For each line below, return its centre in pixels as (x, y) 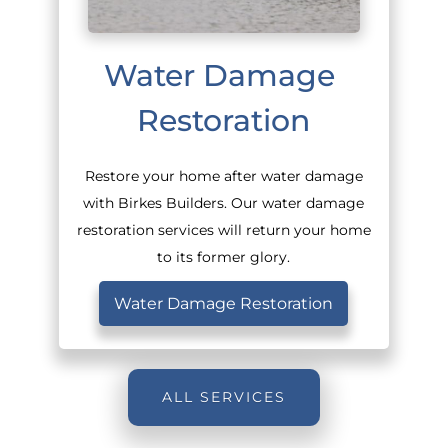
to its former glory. (224, 256)
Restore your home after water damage (223, 175)
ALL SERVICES (224, 396)
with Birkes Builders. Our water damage (224, 202)
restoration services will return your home (223, 229)
